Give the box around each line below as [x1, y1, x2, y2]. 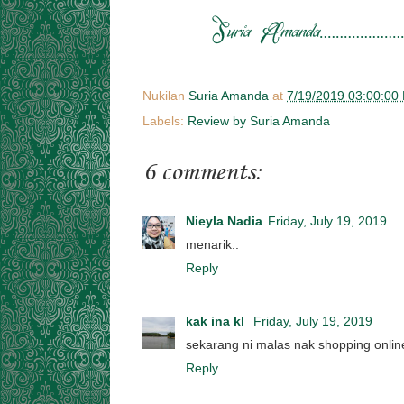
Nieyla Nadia [186, 215, 262, 228]
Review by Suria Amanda [188, 114, 330, 128]
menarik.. [186, 238, 239, 252]
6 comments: [142, 157, 262, 188]
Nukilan [142, 88, 188, 103]
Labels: [142, 114, 188, 128]
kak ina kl [186, 314, 248, 328]
